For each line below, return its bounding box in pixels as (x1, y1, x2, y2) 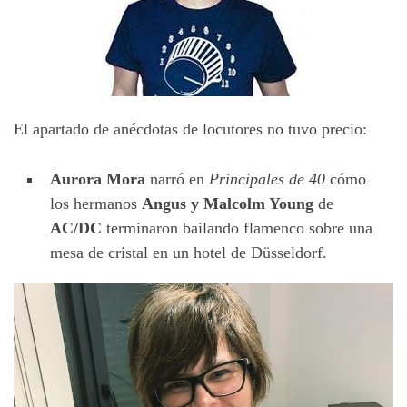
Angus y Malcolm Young (142, 194, 313, 213)
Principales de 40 (209, 169, 325, 188)
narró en (145, 169, 209, 188)
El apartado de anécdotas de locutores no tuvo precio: (14, 119, 367, 138)
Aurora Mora (50, 169, 145, 188)
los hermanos (50, 194, 142, 213)
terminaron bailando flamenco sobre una (102, 218, 372, 237)
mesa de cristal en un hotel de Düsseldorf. (50, 243, 327, 262)
